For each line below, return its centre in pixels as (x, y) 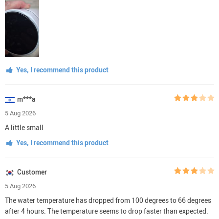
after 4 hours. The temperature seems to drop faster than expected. (107, 211)
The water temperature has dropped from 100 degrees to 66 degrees (108, 200)
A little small (24, 128)
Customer (32, 172)
